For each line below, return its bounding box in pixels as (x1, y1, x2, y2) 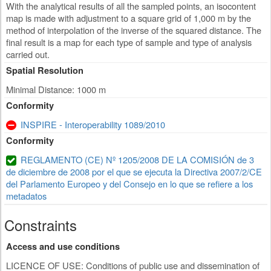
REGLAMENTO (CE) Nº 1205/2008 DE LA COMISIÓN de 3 (21, 153, 254, 166)
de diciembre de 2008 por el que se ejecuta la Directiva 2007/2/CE (6, 165, 262, 178)
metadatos (6, 189, 47, 203)
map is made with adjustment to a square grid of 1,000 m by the (6, 11, 251, 25)
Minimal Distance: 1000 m (6, 83, 106, 96)
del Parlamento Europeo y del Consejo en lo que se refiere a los (6, 177, 253, 191)
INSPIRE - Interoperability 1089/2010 (21, 118, 165, 131)
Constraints (4, 214, 77, 236)
